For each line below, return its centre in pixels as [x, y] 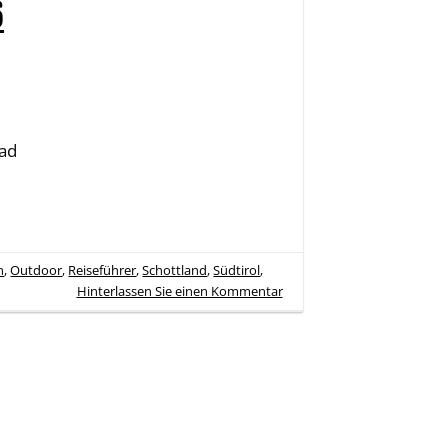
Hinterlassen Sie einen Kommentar [179, 290]
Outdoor [36, 269]
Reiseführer [102, 269]
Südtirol [237, 269]
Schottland [175, 269]
